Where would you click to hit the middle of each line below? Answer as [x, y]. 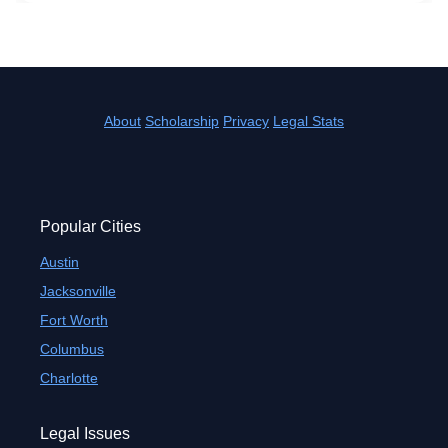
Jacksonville [78, 291]
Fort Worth [74, 320]
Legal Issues [85, 433]
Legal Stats [308, 121]
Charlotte [69, 378]
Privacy [246, 121]
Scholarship [182, 121]
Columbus [72, 349]
